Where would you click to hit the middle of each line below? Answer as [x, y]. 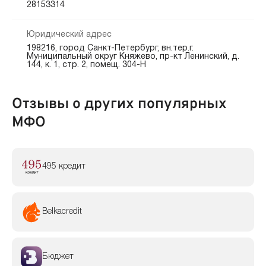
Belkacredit [62, 212]
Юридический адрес [69, 34]
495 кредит [64, 167]
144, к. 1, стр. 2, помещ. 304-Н [86, 65]
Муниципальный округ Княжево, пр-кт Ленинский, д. [133, 56]
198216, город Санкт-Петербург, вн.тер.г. [110, 48]
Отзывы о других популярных [119, 104]
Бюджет [58, 256]
